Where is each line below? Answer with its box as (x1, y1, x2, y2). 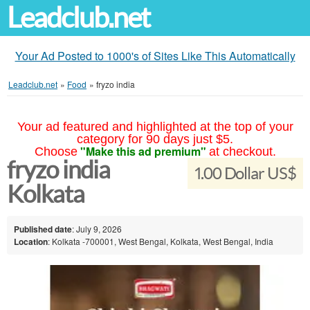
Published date (14, 222, 72, 235)
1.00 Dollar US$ (194, 164, 296, 183)
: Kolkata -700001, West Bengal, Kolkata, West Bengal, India (48, 235, 273, 247)
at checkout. (208, 145, 276, 158)
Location (14, 235, 48, 248)
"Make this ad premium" (80, 143, 206, 159)
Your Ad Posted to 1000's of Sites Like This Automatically (15, 48, 295, 64)
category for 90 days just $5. (77, 132, 233, 146)
